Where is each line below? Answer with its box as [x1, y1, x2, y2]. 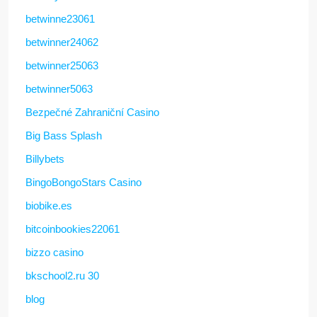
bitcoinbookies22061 [25, 222, 120, 235]
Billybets [25, 152, 64, 165]
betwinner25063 [25, 59, 98, 71]
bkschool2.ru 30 [25, 269, 99, 282]
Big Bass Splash [25, 129, 102, 142]
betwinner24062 [25, 35, 98, 48]
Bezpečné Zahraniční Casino [25, 105, 159, 118]
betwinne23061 [25, 12, 95, 25]
